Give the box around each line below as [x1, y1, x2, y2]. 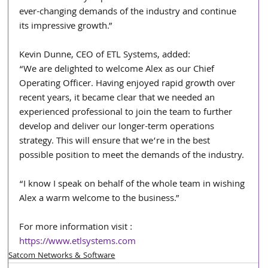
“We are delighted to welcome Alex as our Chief [19, 62, 217, 78]
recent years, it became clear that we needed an [19, 90, 218, 106]
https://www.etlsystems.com [19, 234, 136, 250]
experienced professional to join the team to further [19, 105, 235, 121]
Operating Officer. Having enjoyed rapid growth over [19, 76, 238, 92]
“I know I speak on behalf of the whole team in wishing [19, 176, 248, 193]
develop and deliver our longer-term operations [19, 119, 217, 135]
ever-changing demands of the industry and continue [19, 4, 239, 20]
